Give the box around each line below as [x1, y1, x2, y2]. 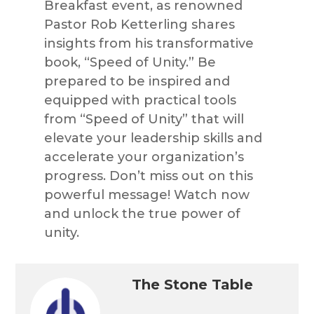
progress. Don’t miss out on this [43, 168, 253, 184]
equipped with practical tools [43, 92, 236, 108]
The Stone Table [132, 275, 253, 293]
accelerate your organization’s [43, 149, 244, 165]
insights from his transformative [43, 35, 254, 51]
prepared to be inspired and [43, 73, 230, 89]
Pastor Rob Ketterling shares [43, 16, 235, 32]
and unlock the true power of [43, 205, 240, 221]
